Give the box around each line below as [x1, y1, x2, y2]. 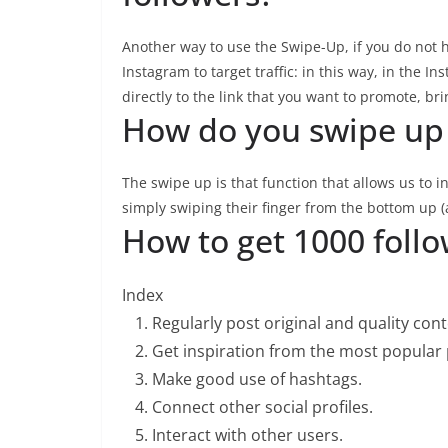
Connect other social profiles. [152, 396, 373, 418]
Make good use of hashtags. [152, 368, 362, 390]
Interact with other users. [152, 424, 343, 446]
